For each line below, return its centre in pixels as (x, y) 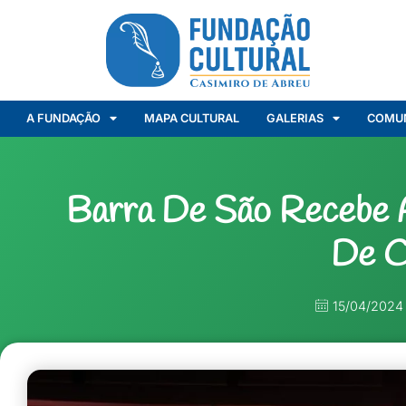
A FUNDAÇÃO (64, 118)
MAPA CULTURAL (192, 118)
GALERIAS (295, 118)
